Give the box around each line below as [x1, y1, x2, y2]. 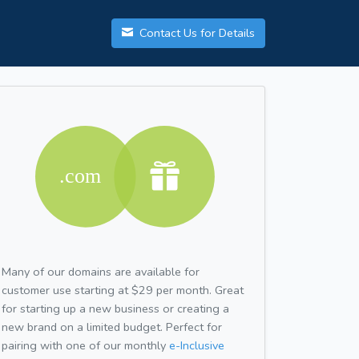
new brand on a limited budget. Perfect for [2, 318, 222, 335]
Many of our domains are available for [2, 263, 200, 280]
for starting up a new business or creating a [2, 300, 229, 317]
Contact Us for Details [136, 25, 255, 42]
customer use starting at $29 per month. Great [2, 281, 244, 298]
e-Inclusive [169, 337, 224, 353]
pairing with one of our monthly [2, 337, 169, 353]
